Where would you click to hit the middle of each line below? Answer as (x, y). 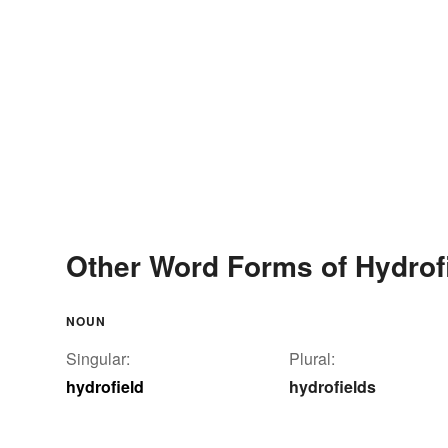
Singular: (98, 358)
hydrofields (332, 386)
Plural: (312, 358)
